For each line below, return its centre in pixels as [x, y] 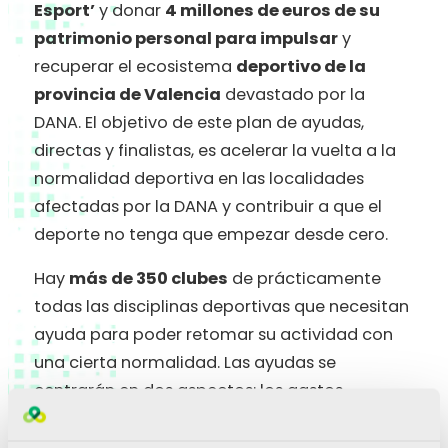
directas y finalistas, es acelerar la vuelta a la [215, 151]
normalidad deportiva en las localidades [199, 179]
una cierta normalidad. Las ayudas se [185, 363]
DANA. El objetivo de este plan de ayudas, [199, 123]
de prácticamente [304, 279]
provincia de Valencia [127, 95]
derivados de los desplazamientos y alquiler [211, 419]
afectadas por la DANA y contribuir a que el [208, 207]
